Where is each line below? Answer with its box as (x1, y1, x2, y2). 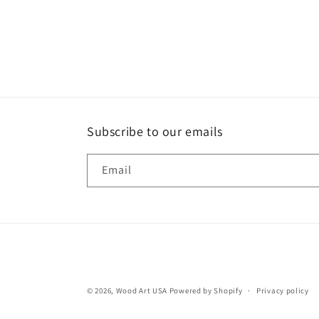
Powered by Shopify (169, 286, 243, 296)
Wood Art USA (115, 286, 168, 296)
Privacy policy (256, 286, 309, 296)
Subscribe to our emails (87, 123, 223, 140)
